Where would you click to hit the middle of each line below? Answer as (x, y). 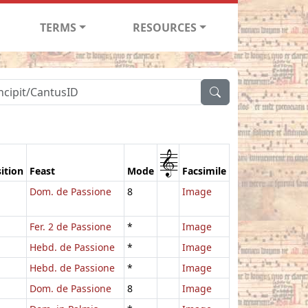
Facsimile (204, 170)
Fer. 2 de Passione (70, 226)
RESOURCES (165, 27)
